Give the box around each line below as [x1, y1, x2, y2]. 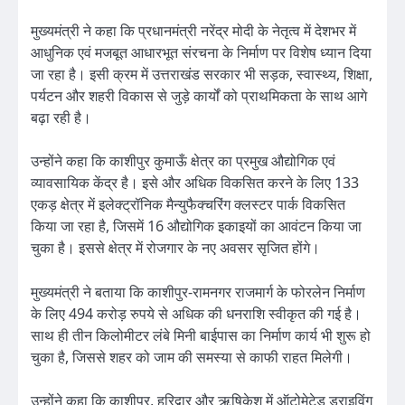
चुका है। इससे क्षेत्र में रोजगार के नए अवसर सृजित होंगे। [31, 238, 320, 259]
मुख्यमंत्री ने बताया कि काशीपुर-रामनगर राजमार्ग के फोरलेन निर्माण [31, 281, 365, 302]
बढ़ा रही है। [31, 108, 91, 128]
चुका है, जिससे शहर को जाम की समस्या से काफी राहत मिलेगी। [31, 346, 353, 367]
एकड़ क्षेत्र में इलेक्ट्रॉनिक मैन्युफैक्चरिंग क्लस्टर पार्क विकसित [31, 194, 345, 215]
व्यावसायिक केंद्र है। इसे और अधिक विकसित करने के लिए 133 [31, 173, 359, 193]
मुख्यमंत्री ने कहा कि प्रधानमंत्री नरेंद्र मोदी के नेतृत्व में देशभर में [31, 21, 356, 42]
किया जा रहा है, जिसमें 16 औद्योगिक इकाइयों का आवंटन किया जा [31, 216, 362, 237]
